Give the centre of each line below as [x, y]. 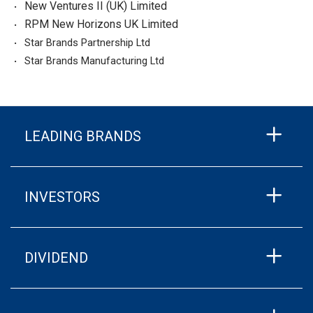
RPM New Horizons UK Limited [101, 24]
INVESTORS [62, 197]
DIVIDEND [56, 258]
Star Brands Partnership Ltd [87, 43]
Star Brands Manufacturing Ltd [94, 61]
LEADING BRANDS [83, 136]
